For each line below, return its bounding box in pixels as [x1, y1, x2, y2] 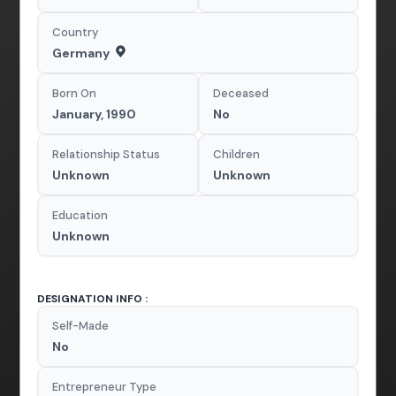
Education [52, 207, 109, 223]
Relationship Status [52, 146, 161, 162]
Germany [52, 44, 110, 61]
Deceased [213, 85, 269, 101]
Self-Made [52, 317, 110, 333]
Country [52, 24, 99, 40]
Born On [52, 85, 97, 101]
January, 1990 [52, 105, 137, 122]
